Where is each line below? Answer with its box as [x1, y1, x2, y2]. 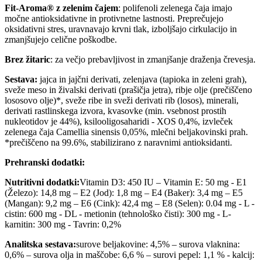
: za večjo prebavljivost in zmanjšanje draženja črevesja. [50, 54, 256, 65]
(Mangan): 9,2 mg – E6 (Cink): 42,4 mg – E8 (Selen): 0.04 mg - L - [5, 198, 254, 209]
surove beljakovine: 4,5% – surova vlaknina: [76, 239, 240, 250]
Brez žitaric [5, 54, 50, 65]
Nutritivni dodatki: [5, 177, 80, 188]
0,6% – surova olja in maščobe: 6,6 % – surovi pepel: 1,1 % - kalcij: [5, 250, 254, 260]
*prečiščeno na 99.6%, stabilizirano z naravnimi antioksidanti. [5, 137, 232, 148]
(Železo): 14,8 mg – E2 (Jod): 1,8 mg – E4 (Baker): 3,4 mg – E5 [5, 188, 243, 198]
